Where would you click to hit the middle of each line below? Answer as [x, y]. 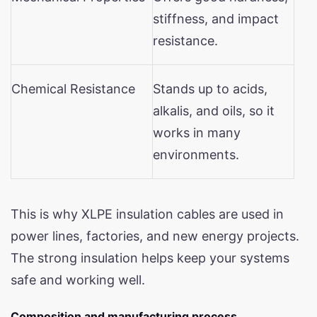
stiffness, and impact [216, 18]
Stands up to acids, [210, 88]
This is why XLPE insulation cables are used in [147, 214]
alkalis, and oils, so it [214, 110]
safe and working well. [78, 279]
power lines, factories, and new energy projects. [155, 236]
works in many [197, 132]
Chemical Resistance [73, 88]
